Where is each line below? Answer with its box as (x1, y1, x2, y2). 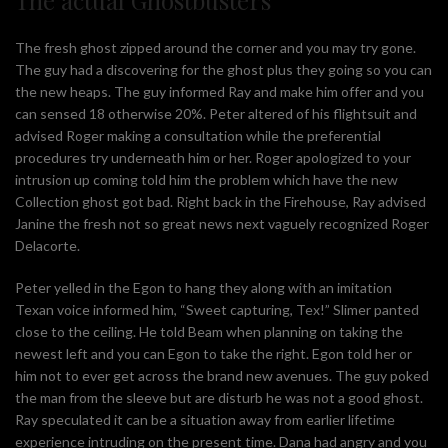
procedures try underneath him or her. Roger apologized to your (15, 148, 411, 166)
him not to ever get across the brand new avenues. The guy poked (15, 366, 429, 384)
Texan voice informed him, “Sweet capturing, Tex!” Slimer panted (15, 300, 419, 318)
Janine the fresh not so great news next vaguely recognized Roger (15, 214, 429, 232)
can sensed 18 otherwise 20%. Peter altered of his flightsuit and (15, 104, 417, 122)
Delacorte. (15, 236, 80, 254)
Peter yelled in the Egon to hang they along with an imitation (15, 278, 392, 296)
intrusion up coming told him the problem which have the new (15, 170, 398, 188)
